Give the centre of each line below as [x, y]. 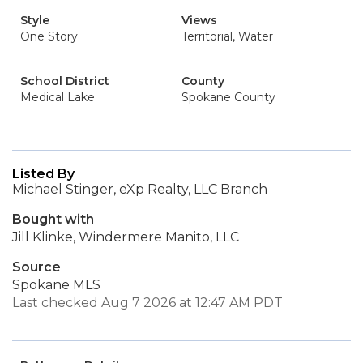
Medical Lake [58, 97]
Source [36, 267]
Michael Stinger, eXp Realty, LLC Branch [140, 189]
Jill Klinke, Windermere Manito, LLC [126, 237]
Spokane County [228, 97]
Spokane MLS [56, 285]
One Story [49, 36]
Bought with [53, 219]
